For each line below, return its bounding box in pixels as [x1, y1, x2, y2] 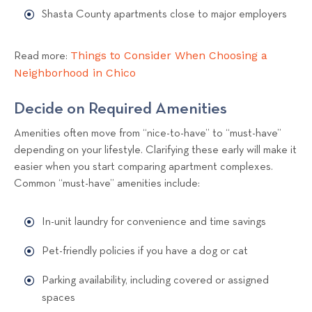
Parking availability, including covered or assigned [42, 274, 269, 286]
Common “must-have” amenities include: [14, 178, 200, 189]
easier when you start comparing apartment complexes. [14, 161, 273, 173]
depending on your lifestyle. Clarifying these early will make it [14, 144, 297, 156]
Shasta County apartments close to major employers [42, 9, 287, 21]
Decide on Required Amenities [14, 100, 227, 117]
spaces [42, 292, 75, 304]
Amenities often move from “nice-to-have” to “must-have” [14, 127, 281, 139]
